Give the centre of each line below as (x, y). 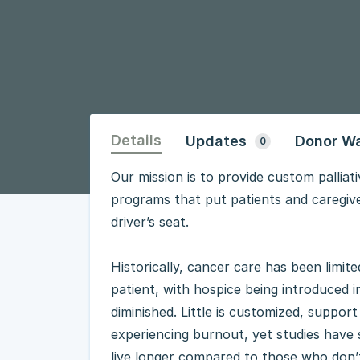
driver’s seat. (150, 222)
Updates (216, 141)
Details (136, 140)
